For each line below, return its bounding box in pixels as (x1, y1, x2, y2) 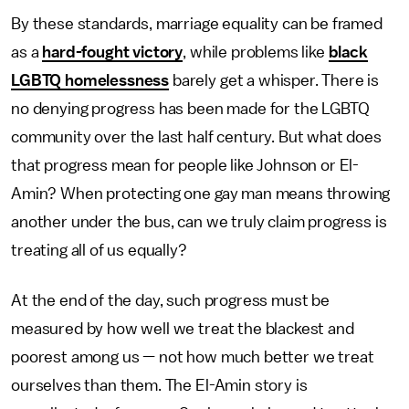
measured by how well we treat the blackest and (11, 320, 354, 337)
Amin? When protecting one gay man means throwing (11, 184, 391, 202)
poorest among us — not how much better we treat (11, 348, 374, 365)
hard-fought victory (42, 43, 184, 60)
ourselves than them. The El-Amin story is (11, 376, 308, 393)
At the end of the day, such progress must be (11, 291, 330, 309)
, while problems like (183, 43, 329, 60)
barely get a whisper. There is (169, 71, 380, 89)
